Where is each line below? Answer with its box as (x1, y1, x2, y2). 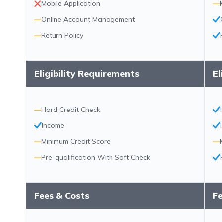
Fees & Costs (34, 190, 89, 201)
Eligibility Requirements (34, 68, 139, 79)
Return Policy (41, 31, 83, 40)
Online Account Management (41, 15, 135, 24)
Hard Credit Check (41, 105, 100, 114)
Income (42, 121, 64, 130)
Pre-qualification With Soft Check (41, 153, 150, 162)
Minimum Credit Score (41, 137, 111, 146)
